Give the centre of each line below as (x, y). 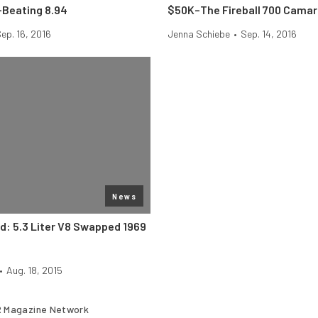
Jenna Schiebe (199, 34)
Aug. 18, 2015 (34, 270)
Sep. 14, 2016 (269, 34)
